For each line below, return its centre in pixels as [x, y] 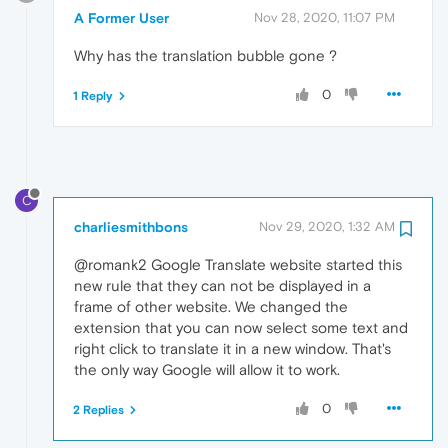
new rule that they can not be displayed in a [222, 285]
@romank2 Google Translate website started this [238, 264]
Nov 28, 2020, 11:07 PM [324, 18]
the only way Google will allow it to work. [207, 369]
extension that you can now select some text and [241, 327]
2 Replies [98, 409]
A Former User [121, 18]
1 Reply [93, 96]
